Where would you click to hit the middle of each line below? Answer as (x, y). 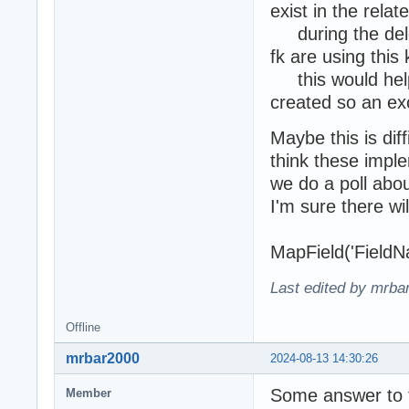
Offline (83, 328)
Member (89, 393)
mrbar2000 (103, 359)
